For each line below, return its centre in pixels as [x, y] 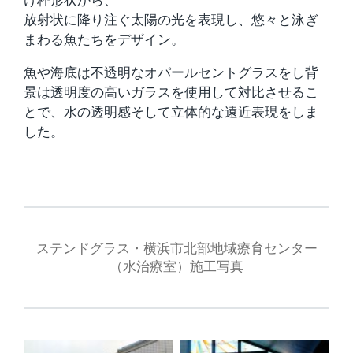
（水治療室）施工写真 [176, 266]
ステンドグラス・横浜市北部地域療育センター [176, 248]
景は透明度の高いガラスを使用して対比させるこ [171, 92]
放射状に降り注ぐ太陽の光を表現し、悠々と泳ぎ [171, 20]
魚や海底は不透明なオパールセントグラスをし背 [171, 72]
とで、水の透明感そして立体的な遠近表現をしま [171, 112]
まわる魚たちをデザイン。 [104, 39]
